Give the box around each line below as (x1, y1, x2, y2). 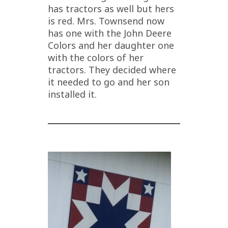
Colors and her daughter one (48, 39, 174, 51)
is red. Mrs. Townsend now (48, 14, 164, 27)
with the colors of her (48, 51, 144, 64)
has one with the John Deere (48, 26, 172, 39)
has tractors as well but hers (48, 2, 174, 15)
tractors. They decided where (48, 63, 176, 76)
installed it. (48, 88, 97, 100)
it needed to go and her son (48, 75, 169, 88)
